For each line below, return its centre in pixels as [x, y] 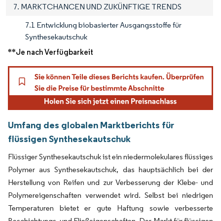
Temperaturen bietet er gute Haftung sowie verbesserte [110, 208]
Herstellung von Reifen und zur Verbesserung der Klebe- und [110, 183]
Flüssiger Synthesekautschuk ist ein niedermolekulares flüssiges [110, 157]
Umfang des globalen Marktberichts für [91, 125]
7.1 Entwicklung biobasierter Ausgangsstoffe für [103, 25]
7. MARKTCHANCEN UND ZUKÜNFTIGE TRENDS [97, 7]
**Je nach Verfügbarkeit [51, 52]
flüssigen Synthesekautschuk [69, 139]
